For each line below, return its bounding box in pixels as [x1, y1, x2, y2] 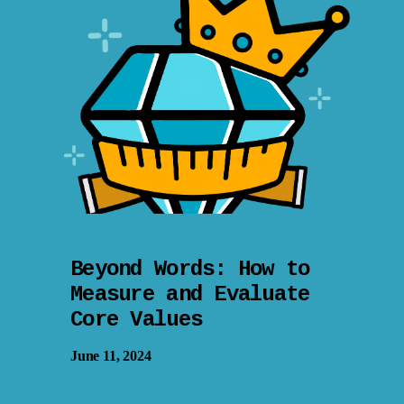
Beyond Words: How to [70, 256, 310, 281]
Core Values [70, 307, 203, 332]
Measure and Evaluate [70, 281, 310, 307]
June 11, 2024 [70, 348, 151, 364]
